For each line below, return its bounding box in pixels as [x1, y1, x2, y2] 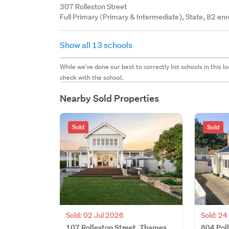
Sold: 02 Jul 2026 [66, 210, 124, 220]
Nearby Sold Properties [60, 92, 159, 104]
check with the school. [60, 73, 124, 82]
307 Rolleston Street [60, 2, 127, 11]
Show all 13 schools [60, 39, 134, 50]
